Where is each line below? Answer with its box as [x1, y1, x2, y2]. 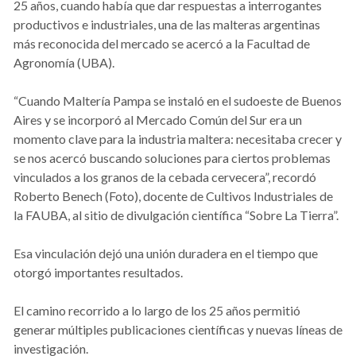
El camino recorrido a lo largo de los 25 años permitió [14, 302, 300, 318]
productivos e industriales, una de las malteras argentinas [14, 16, 320, 32]
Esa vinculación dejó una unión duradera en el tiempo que [14, 245, 318, 261]
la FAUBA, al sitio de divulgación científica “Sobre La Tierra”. [14, 207, 339, 222]
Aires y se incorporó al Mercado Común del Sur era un [14, 111, 302, 127]
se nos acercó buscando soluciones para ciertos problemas [14, 149, 331, 165]
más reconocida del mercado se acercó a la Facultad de [14, 35, 310, 51]
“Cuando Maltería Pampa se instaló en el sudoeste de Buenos [14, 92, 342, 108]
